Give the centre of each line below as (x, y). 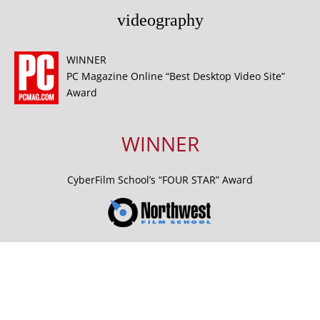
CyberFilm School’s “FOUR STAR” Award (160, 180)
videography (160, 20)
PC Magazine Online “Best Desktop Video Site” (176, 76)
